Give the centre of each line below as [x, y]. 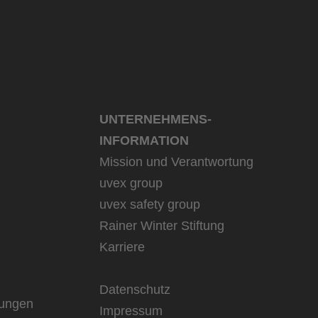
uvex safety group [149, 204]
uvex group [131, 183]
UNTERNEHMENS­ [155, 119]
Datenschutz [135, 290]
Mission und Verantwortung [176, 162]
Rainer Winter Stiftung [161, 226]
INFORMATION [144, 141]
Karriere [122, 247]
